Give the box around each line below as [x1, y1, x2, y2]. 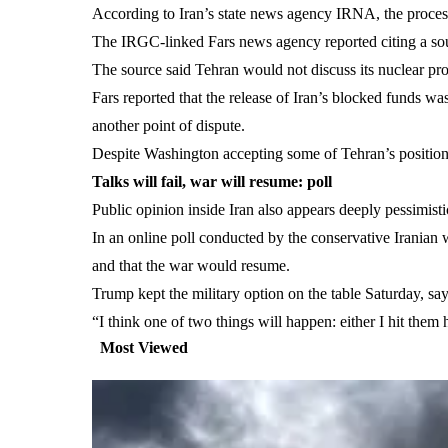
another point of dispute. [92, 117, 245, 135]
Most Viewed [100, 339, 188, 357]
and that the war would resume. [92, 257, 290, 275]
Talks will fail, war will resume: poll [92, 173, 332, 191]
